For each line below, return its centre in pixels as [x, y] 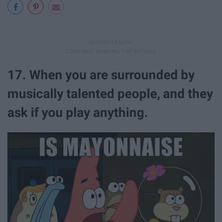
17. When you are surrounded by [101, 75]
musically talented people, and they [110, 94]
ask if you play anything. [78, 113]
